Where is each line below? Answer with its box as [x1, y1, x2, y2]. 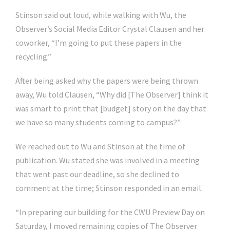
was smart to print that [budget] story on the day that [15, 103, 206, 113]
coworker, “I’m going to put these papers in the [15, 37, 182, 48]
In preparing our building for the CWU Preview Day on [19, 207, 205, 217]
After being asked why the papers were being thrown [15, 75, 198, 86]
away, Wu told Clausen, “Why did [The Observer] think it [15, 89, 208, 100]
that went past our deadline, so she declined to [15, 169, 179, 179]
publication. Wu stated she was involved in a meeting [15, 155, 200, 165]
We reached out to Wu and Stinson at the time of [15, 141, 185, 151]
